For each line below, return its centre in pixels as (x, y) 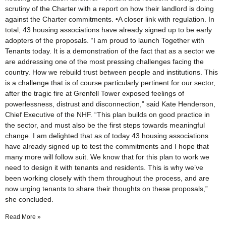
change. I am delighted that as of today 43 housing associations (107, 135)
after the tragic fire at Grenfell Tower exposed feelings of (95, 93)
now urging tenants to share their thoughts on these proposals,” (106, 188)
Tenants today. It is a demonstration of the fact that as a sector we (110, 51)
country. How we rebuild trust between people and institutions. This (111, 72)
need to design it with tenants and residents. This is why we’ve (104, 167)
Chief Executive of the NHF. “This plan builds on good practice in (107, 114)
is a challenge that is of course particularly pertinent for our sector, (110, 82)
